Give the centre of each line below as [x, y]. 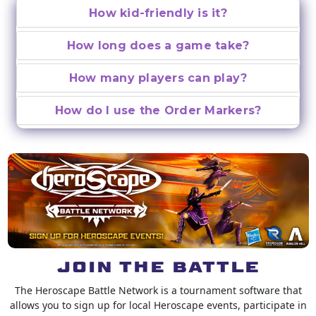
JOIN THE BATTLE [158, 265]
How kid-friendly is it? [158, 13]
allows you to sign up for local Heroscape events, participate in [158, 305]
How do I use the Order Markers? [158, 111]
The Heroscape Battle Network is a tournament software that [158, 290]
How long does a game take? [158, 46]
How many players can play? [158, 78]
